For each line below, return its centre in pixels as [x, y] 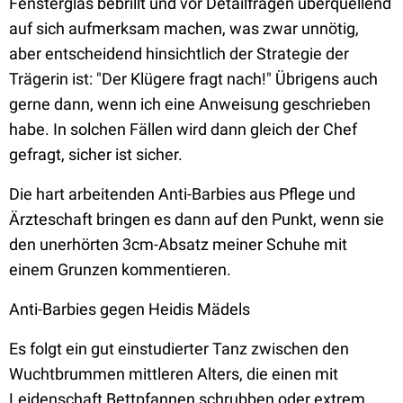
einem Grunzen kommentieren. [120, 269]
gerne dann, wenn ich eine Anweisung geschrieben [190, 104]
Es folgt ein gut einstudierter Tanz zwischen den [179, 349]
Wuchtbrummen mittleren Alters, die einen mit [174, 374]
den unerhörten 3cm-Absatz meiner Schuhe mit [178, 244]
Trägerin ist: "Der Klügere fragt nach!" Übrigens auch [193, 79]
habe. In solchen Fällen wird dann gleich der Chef [183, 129]
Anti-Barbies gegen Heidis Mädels [130, 309]
